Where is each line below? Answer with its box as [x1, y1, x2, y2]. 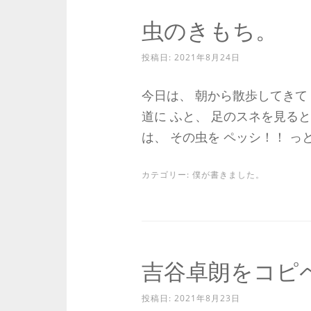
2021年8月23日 [174, 292, 240, 304]
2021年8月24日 [174, 51, 240, 63]
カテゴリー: [141, 169, 192, 180]
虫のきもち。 [141, 15, 278, 45]
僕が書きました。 [192, 169, 264, 180]
